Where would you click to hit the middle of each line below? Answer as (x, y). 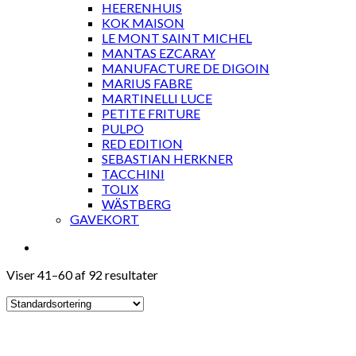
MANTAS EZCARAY (159, 53)
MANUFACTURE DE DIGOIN (186, 68)
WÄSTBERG (136, 204)
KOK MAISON (143, 23)
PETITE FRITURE (151, 113)
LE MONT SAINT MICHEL (177, 38)
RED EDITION (142, 143)
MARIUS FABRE (147, 83)
